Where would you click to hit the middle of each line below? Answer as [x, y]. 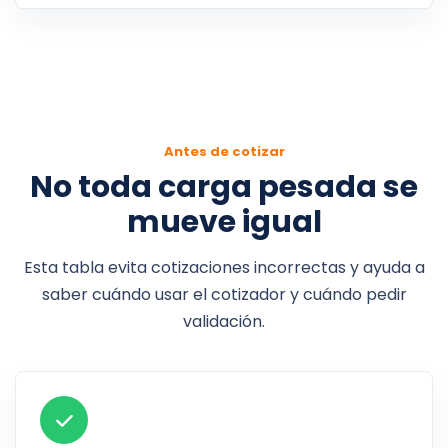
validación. [224, 321]
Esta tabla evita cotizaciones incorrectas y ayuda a [224, 267]
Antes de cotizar [224, 151]
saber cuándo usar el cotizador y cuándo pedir [224, 294]
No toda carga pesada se [224, 187]
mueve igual [224, 222]
